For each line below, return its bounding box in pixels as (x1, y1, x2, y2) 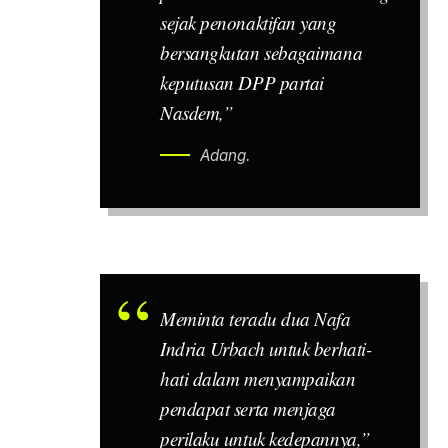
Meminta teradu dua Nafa (160, 306, 351, 332)
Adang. (200, 145, 250, 165)
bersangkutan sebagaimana (160, 39, 363, 65)
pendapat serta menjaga (160, 396, 337, 422)
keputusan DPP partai (160, 69, 324, 95)
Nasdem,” (160, 99, 234, 125)
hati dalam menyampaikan (160, 366, 356, 392)
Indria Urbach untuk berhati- (160, 336, 372, 362)
